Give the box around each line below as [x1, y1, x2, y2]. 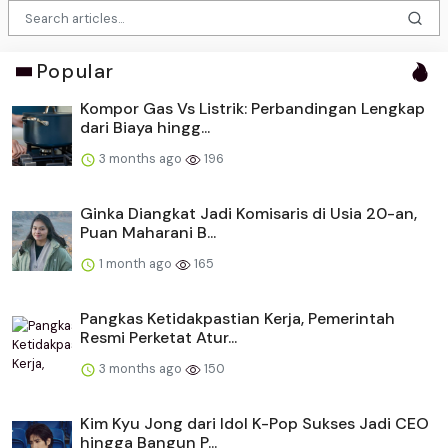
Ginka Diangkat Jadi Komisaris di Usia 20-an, [80, 203, 417, 225]
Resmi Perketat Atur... [80, 327, 237, 349]
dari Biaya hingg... [80, 117, 210, 139]
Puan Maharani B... [80, 222, 216, 244]
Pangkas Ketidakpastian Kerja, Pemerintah [80, 308, 395, 330]
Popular [36, 59, 115, 85]
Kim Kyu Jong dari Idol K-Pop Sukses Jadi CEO [80, 413, 429, 435]
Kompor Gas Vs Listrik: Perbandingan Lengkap [80, 98, 425, 120]
